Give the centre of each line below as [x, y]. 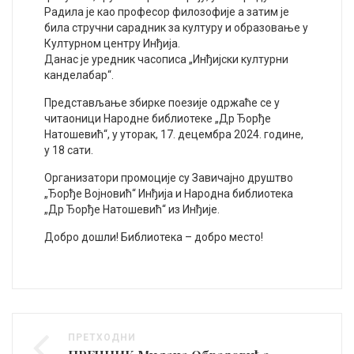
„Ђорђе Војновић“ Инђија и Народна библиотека [169, 193]
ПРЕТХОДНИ [102, 337]
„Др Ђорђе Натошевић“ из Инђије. [132, 209]
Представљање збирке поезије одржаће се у [162, 102]
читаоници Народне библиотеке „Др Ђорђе [158, 118]
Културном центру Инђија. [112, 43]
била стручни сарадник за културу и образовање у [176, 27]
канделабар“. [79, 75]
